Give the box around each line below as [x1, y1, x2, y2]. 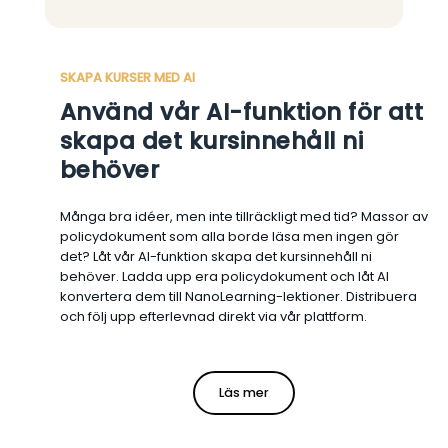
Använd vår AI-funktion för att [60, 95, 424, 128]
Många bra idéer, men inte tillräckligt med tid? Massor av [60, 206, 428, 226]
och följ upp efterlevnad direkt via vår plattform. [60, 306, 367, 326]
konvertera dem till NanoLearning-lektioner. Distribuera [60, 286, 417, 306]
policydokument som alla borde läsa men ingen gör [60, 226, 399, 246]
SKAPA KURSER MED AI [60, 68, 195, 86]
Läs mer [219, 383, 269, 401]
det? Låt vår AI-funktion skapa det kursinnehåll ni [60, 246, 372, 266]
